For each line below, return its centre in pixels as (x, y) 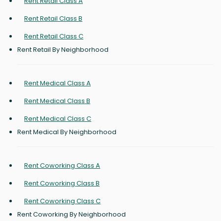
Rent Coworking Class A (62, 166)
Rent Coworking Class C (62, 201)
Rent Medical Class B (57, 101)
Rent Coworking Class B (62, 184)
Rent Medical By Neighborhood (67, 132)
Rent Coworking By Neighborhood (72, 215)
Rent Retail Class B (53, 19)
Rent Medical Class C (58, 119)
